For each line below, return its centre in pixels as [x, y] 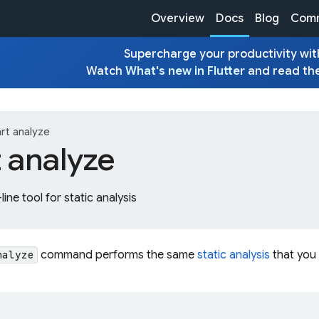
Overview [178, 19]
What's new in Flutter [185, 71]
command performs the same [117, 255]
